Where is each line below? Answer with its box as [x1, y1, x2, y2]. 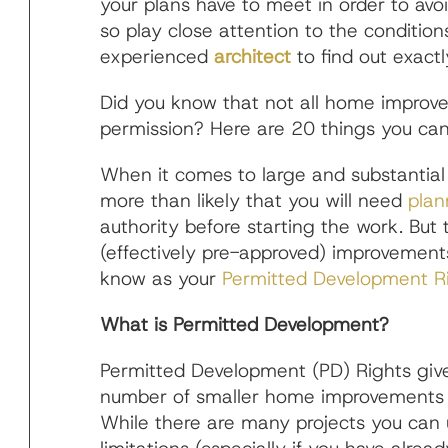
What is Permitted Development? [99, 312, 389, 338]
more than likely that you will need [99, 188, 408, 214]
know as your [99, 266, 222, 292]
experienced [99, 44, 214, 70]
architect [213, 44, 291, 70]
